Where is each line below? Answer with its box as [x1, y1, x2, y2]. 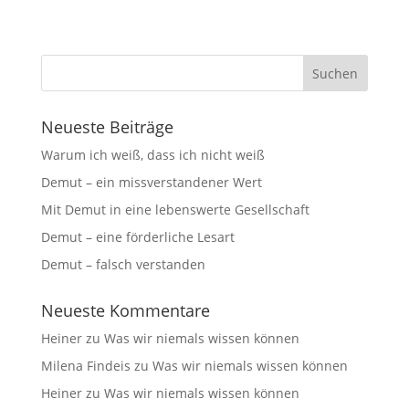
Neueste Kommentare [40, 299, 210, 321]
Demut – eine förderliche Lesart [40, 228, 235, 246]
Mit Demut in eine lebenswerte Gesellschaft [40, 201, 309, 218]
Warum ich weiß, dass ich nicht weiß [40, 146, 265, 163]
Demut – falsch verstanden [40, 256, 205, 273]
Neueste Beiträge [40, 116, 173, 138]
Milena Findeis [40, 357, 131, 374]
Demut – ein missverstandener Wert [40, 173, 262, 191]
